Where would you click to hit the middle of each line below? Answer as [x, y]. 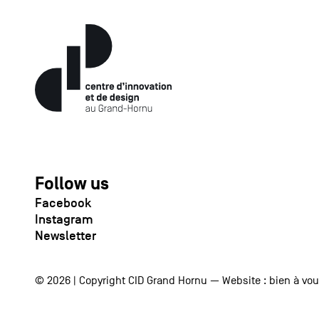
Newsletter [65, 236]
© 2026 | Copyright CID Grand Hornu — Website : [152, 281]
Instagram [64, 220]
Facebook [63, 203]
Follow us [72, 184]
